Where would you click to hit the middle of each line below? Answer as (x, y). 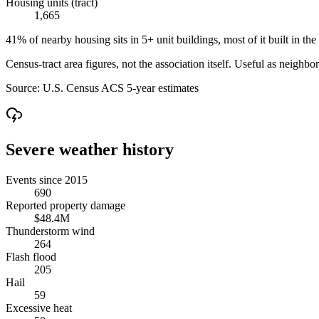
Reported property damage (66, 205)
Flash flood (31, 256)
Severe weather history (90, 149)
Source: (24, 88)
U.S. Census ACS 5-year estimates (121, 88)
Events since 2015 (47, 179)
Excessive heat (39, 308)
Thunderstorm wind (50, 231)
